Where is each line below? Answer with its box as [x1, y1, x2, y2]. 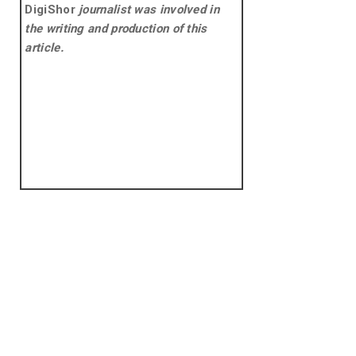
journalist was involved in [75, 2, 219, 17]
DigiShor [25, 2, 75, 17]
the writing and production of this [25, 21, 207, 37]
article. [25, 41, 64, 56]
